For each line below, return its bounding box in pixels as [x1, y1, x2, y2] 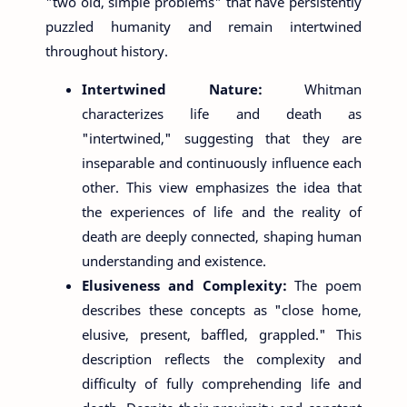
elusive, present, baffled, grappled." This [82, 325, 362, 343]
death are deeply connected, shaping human [82, 227, 362, 245]
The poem [294, 276, 362, 294]
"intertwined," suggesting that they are [82, 129, 362, 147]
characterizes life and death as [82, 104, 362, 123]
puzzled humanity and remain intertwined [45, 17, 362, 35]
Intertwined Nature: [82, 80, 304, 98]
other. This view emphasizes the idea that [82, 178, 362, 196]
